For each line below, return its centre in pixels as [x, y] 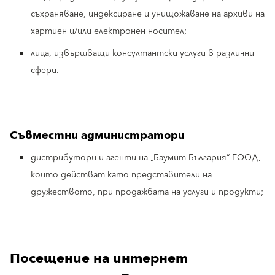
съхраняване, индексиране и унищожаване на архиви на [148, 14]
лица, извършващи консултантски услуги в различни [142, 53]
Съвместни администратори [97, 135]
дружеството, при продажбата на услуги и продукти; [147, 192]
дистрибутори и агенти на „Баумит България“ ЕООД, [146, 158]
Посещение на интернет [99, 259]
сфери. [45, 71]
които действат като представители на [121, 175]
